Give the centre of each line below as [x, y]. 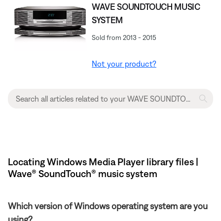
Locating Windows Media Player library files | [103, 161]
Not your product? [124, 63]
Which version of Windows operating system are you [108, 206]
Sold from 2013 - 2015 [124, 37]
